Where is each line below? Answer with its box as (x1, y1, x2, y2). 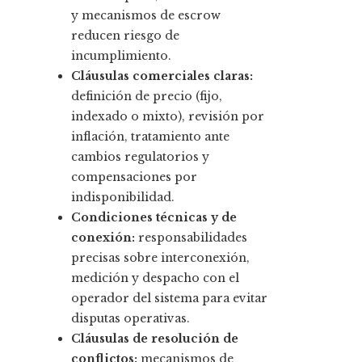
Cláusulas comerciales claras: (71, 69, 253, 84)
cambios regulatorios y (71, 149, 209, 165)
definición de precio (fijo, (71, 89, 222, 104)
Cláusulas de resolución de (71, 331, 238, 347)
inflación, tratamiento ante (71, 129, 229, 145)
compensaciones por (71, 170, 197, 185)
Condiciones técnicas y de (71, 210, 237, 225)
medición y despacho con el (71, 271, 239, 286)
